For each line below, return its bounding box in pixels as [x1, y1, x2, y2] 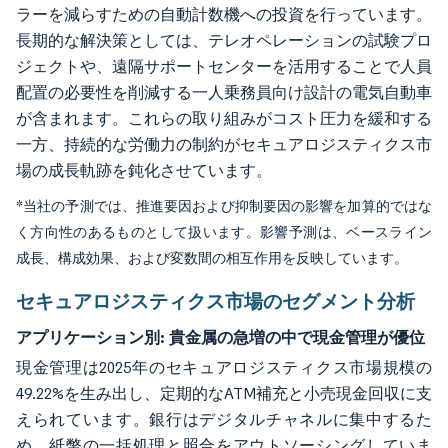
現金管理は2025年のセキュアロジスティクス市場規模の [16, 358, 432, 377]
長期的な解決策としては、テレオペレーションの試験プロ [16, 31, 432, 50]
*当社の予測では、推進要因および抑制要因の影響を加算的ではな [16, 198, 432, 215]
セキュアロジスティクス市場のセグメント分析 [16, 289, 415, 313]
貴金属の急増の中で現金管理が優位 [169, 327, 425, 347]
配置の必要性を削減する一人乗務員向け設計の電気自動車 [16, 83, 432, 102]
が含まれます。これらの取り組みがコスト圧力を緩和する [16, 109, 432, 128]
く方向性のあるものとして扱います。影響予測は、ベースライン [16, 224, 432, 241]
